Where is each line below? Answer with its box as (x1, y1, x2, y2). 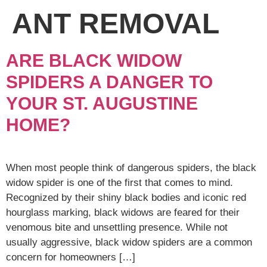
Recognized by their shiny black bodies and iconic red (6, 191, 246, 203)
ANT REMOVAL (12, 7, 219, 39)
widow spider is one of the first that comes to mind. (6, 176, 233, 188)
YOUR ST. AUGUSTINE (6, 93, 198, 113)
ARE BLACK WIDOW (6, 50, 182, 70)
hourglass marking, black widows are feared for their (6, 206, 240, 218)
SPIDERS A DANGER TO (6, 72, 213, 92)
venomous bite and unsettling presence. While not (6, 221, 228, 233)
